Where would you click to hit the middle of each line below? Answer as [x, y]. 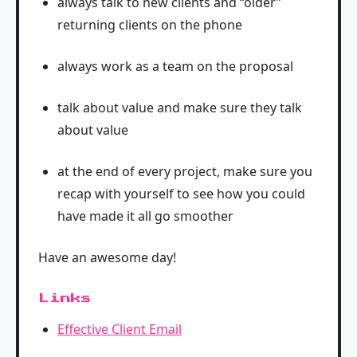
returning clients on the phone [150, 25]
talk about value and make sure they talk [180, 108]
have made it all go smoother [145, 216]
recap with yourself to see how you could [181, 194]
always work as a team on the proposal [175, 66]
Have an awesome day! [107, 257]
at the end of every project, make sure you [185, 171]
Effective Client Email [120, 329]
